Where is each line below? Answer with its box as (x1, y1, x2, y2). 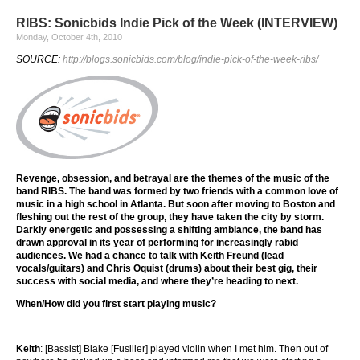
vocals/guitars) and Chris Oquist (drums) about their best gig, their (16, 263, 317, 275)
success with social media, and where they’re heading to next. (16, 276, 298, 288)
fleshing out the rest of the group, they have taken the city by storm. (16, 211, 324, 223)
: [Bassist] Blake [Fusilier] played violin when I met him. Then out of (40, 343, 328, 355)
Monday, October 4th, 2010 (16, 32, 122, 42)
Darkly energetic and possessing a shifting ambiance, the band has (16, 224, 322, 236)
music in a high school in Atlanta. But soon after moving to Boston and (16, 198, 335, 211)
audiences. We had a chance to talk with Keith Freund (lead (16, 250, 284, 262)
